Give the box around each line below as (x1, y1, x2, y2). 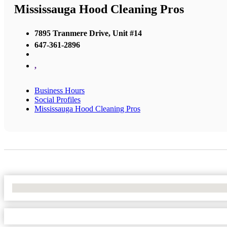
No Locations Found (12, 183, 79, 192)
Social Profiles (34, 95, 81, 104)
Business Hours (34, 86, 85, 95)
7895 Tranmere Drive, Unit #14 (34, 28, 142, 37)
